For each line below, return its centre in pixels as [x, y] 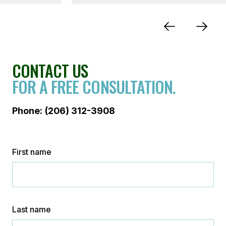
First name [32, 152]
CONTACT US [50, 70]
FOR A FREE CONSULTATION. [94, 87]
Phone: [27, 111]
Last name [32, 209]
